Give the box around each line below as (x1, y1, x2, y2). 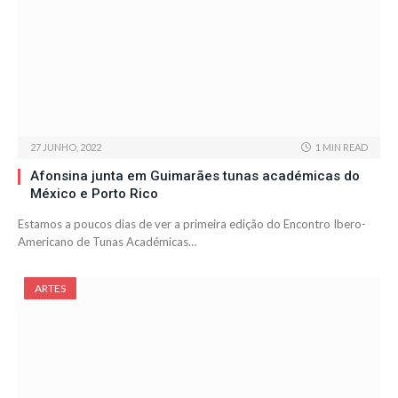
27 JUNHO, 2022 (30, 141, 101, 154)
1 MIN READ (315, 141, 368, 154)
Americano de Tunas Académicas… (18, 235, 196, 250)
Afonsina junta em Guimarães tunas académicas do (30, 168, 360, 185)
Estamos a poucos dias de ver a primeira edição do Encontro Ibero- (18, 217, 366, 232)
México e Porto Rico (30, 186, 158, 203)
